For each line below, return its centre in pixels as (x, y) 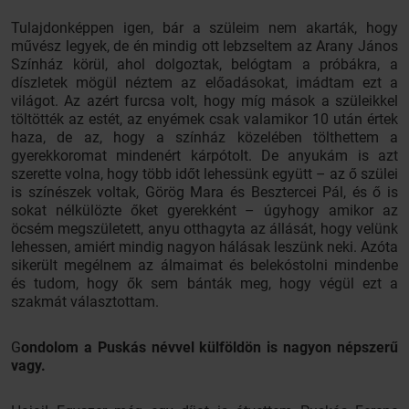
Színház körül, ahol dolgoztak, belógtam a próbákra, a (204, 64)
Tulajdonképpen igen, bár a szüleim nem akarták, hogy (204, 28)
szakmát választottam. (85, 302)
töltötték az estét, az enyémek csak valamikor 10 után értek (204, 119)
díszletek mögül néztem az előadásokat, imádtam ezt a (204, 83)
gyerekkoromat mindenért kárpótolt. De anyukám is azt (204, 156)
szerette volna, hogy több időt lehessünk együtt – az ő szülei (204, 174)
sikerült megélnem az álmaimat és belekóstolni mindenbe (204, 265)
